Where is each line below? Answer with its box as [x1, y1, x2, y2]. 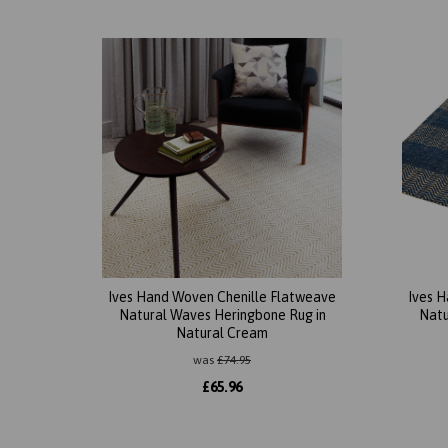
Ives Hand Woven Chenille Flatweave [108, 289, 336, 306]
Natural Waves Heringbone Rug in [118, 307, 326, 324]
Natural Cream [176, 325, 268, 342]
